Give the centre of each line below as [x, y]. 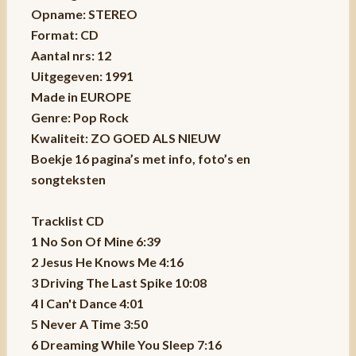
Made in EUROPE [81, 96]
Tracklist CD [67, 220]
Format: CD [64, 34]
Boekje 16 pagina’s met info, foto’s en [140, 158]
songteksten [68, 179]
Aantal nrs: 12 [71, 55]
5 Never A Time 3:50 [89, 323]
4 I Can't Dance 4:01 [87, 303]
